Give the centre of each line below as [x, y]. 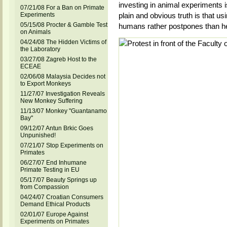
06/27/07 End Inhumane [53, 163]
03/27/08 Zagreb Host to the [58, 59]
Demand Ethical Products [55, 204]
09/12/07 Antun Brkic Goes [56, 128]
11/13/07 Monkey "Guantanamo [63, 111]
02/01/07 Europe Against [54, 214]
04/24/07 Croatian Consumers [62, 197]
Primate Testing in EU [50, 170]
